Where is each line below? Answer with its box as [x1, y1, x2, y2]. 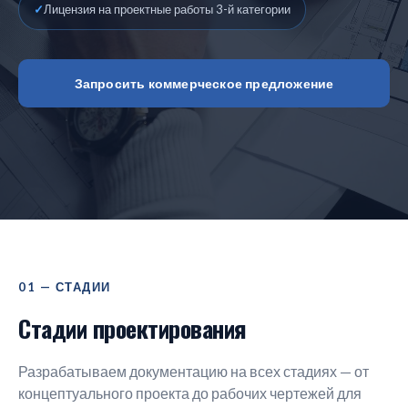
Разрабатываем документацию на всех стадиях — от [18, 362, 369, 380]
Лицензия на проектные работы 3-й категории [44, 2, 291, 16]
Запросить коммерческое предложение [74, 76, 334, 91]
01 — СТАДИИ [18, 280, 111, 294]
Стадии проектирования [18, 311, 247, 346]
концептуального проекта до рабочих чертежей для [18, 384, 362, 402]
